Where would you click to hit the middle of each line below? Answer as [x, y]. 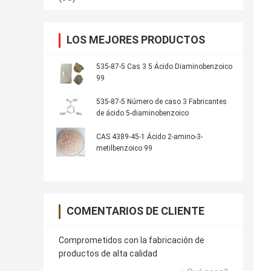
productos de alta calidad [108, 254]
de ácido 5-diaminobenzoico [142, 113]
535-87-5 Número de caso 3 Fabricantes [162, 102]
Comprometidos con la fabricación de [132, 240]
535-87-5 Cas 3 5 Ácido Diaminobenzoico [164, 67]
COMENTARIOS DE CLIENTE [135, 211]
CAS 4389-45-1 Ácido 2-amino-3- [149, 137]
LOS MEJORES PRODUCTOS [136, 40]
